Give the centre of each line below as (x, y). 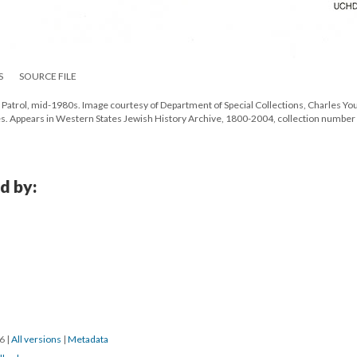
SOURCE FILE (48, 76)
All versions (36, 339)
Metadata (88, 339)
